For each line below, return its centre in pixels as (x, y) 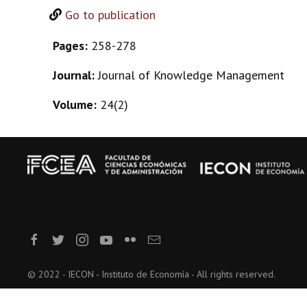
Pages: (72, 46)
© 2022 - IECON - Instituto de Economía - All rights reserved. (151, 274)
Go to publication (110, 15)
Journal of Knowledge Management (191, 75)
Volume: (76, 105)
